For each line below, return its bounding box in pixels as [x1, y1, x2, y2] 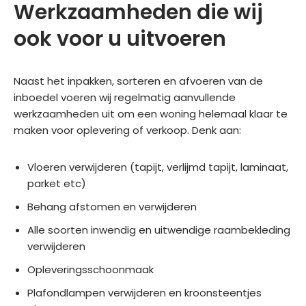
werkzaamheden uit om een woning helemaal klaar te [14, 106, 288, 121]
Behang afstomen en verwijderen [27, 199, 197, 214]
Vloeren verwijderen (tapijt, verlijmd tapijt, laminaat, [27, 159, 288, 174]
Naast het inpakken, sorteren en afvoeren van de [14, 73, 263, 88]
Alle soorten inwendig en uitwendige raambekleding [27, 222, 290, 237]
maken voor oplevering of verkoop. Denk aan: [14, 122, 241, 137]
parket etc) [27, 176, 86, 191]
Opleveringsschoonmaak [27, 262, 154, 277]
